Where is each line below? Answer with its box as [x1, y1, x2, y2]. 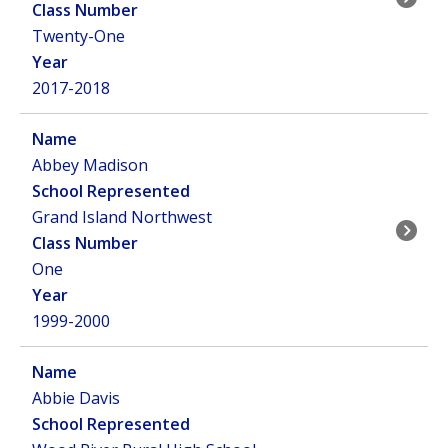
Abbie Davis [32, 387, 120, 409]
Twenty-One [32, 25, 125, 47]
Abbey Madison [32, 154, 148, 176]
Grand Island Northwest [32, 206, 212, 228]
